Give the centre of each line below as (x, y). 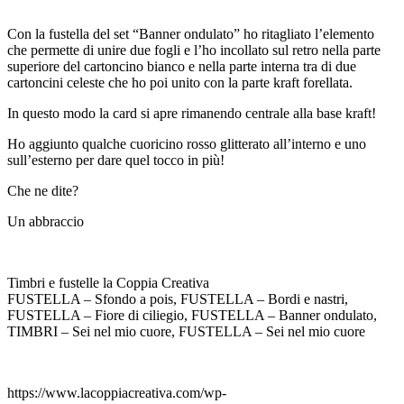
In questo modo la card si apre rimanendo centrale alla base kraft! (192, 113)
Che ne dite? (43, 190)
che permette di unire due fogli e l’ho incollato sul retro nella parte (194, 50)
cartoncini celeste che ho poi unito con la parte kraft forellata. (180, 82)
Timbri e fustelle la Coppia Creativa (108, 282)
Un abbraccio (46, 221)
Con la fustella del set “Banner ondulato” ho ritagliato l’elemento (191, 33)
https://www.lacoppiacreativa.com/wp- (117, 392)
